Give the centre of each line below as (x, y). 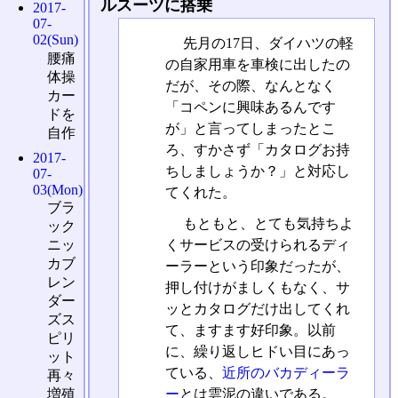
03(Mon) (58, 189)
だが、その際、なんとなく (250, 85)
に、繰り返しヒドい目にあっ (257, 351)
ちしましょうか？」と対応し (257, 171)
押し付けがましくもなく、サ (257, 287)
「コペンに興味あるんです (250, 107)
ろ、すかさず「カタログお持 (257, 149)
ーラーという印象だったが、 (257, 266)
